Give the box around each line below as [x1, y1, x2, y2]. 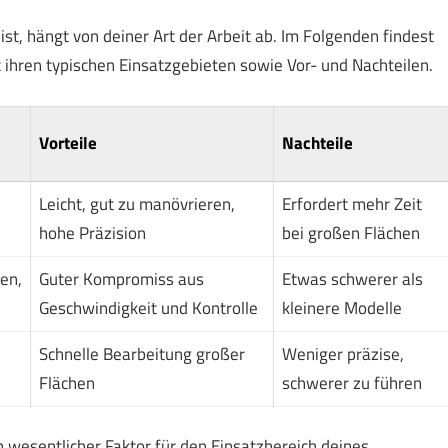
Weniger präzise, [281, 340, 404, 367]
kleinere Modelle [281, 294, 402, 321]
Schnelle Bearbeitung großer [38, 340, 245, 367]
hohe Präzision [38, 219, 146, 246]
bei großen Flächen [281, 219, 420, 246]
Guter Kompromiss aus [38, 265, 204, 292]
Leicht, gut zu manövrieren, [38, 190, 235, 217]
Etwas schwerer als [281, 265, 423, 292]
